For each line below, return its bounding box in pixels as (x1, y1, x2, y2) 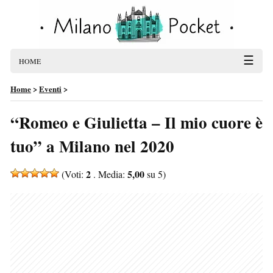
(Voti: (59, 168, 86, 180)
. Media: (91, 168, 127, 180)
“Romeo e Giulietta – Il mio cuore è (10, 110, 263, 134)
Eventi (39, 83, 62, 94)
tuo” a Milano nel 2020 (10, 134, 174, 158)
